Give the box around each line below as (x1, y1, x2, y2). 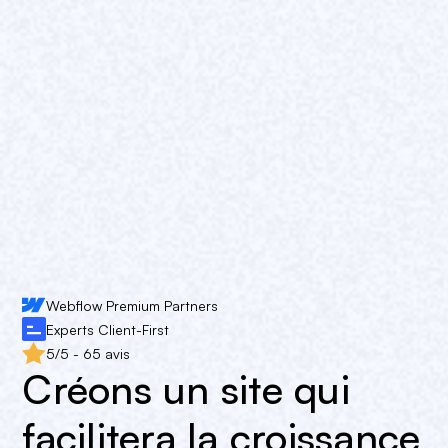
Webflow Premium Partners (46, 296, 219, 314)
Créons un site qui (22, 364, 350, 415)
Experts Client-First (46, 320, 170, 338)
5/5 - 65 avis (46, 344, 131, 362)
